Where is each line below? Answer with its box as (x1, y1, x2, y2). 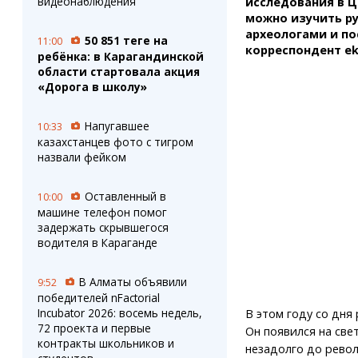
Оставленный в (84, 189, 166, 204)
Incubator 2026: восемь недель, (37, 305, 202, 320)
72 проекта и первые (37, 320, 151, 336)
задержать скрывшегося (37, 220, 169, 235)
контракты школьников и (37, 336, 174, 351)
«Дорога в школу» (37, 79, 147, 94)
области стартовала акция (37, 64, 200, 79)
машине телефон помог (37, 205, 167, 220)
